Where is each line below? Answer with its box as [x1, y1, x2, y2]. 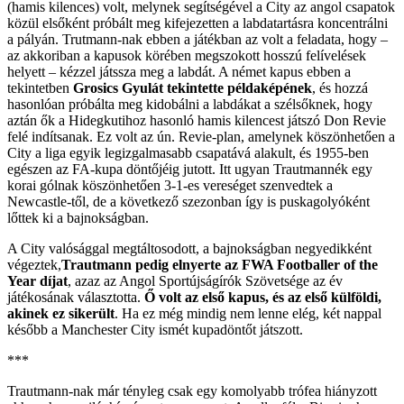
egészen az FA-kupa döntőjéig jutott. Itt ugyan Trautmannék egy [7, 161, 372, 177]
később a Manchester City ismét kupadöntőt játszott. [7, 321, 303, 337]
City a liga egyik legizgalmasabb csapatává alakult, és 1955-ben [7, 144, 369, 161]
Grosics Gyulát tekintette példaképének [69, 79, 312, 96]
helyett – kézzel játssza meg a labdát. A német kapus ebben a [7, 63, 351, 79]
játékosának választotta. [7, 289, 144, 305]
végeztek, [7, 256, 61, 272]
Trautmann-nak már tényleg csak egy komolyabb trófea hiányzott [7, 382, 377, 399]
